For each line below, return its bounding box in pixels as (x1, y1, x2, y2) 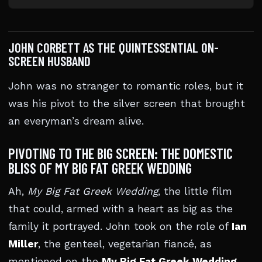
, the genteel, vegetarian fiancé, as (38, 238, 212, 250)
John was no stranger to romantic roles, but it (8, 80, 243, 92)
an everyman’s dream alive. (8, 115, 144, 127)
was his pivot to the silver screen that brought (8, 98, 245, 109)
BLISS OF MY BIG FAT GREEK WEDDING (8, 159, 192, 177)
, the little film (158, 185, 232, 197)
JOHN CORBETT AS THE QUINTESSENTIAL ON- (8, 39, 219, 56)
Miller (8, 238, 38, 250)
